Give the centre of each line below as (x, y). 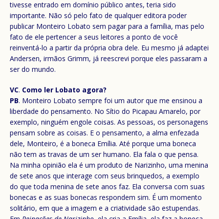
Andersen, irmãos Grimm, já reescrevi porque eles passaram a (109, 58)
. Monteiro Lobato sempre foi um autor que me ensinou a (110, 100)
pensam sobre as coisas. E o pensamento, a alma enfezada (104, 132)
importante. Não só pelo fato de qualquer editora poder (98, 15)
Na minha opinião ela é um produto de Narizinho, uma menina (109, 165)
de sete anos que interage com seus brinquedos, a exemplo (105, 175)
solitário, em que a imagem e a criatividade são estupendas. (105, 208)
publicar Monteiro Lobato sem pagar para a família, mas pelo (107, 26)
